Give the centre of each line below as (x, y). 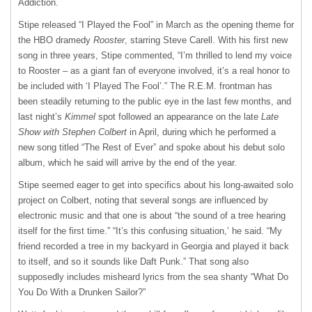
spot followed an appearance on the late (178, 117)
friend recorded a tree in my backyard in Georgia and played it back (154, 247)
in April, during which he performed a (201, 132)
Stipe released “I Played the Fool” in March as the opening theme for (156, 25)
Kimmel (80, 117)
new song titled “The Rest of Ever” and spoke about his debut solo (151, 148)
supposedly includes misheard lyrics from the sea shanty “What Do (153, 277)
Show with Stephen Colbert (72, 132)
